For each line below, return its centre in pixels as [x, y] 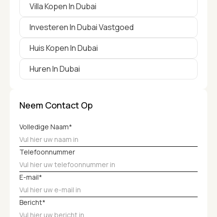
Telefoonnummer [47, 152]
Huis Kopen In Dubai [64, 48]
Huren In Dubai [55, 69]
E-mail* [31, 177]
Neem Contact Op [56, 105]
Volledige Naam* [46, 126]
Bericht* [32, 202]
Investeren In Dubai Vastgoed [82, 27]
